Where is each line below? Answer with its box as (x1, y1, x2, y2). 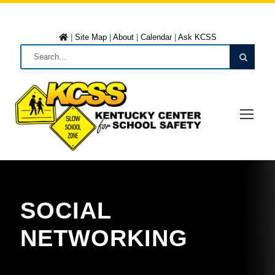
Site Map (74, 33, 107, 42)
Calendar (140, 33, 172, 42)
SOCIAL (20, 197, 111, 223)
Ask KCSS (177, 33, 217, 42)
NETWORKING (20, 225, 188, 251)
